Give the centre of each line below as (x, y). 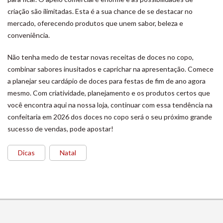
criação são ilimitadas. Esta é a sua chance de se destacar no (100, 11)
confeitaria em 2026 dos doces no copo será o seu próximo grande (110, 117)
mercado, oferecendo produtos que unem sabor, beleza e (95, 23)
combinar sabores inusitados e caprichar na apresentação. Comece (111, 69)
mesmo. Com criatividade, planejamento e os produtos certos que (109, 93)
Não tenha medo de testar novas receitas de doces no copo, (101, 57)
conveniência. (29, 35)
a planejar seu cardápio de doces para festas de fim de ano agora (107, 81)
